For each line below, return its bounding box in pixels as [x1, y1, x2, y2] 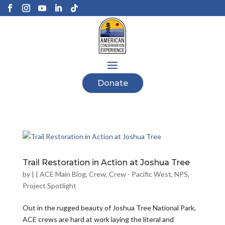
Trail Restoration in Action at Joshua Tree [22, 158, 190, 167]
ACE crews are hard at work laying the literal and [22, 215, 174, 223]
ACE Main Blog [39, 170, 86, 178]
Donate [97, 78, 128, 88]
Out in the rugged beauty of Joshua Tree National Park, [22, 203, 196, 212]
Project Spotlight [22, 181, 76, 190]
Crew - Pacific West [108, 170, 171, 178]
